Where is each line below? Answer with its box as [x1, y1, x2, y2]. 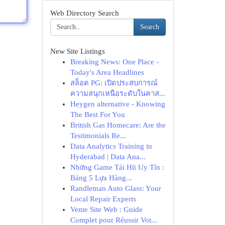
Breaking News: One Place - [70, 58, 159, 66]
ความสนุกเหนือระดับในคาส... [70, 89, 165, 97]
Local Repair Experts [70, 195, 136, 203]
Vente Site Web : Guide [70, 205, 143, 213]
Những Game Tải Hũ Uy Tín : [70, 163, 164, 171]
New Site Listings [50, 47, 105, 55]
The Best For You [70, 110, 125, 119]
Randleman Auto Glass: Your [70, 184, 161, 192]
